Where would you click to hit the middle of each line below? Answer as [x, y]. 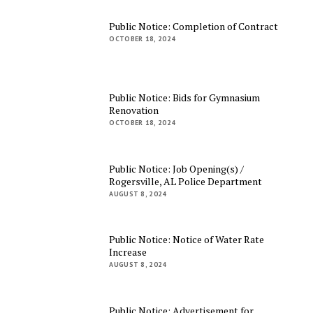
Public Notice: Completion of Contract [194, 27]
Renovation [134, 110]
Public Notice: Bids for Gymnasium [185, 98]
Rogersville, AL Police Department [186, 181]
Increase [128, 252]
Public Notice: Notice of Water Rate [187, 240]
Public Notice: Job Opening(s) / [177, 168]
